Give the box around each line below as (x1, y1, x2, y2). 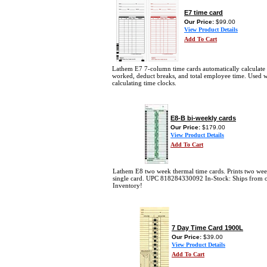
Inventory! (113, 182, 142, 189)
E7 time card (184, 9, 223, 16)
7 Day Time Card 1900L (172, 224, 243, 231)
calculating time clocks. (112, 79, 176, 86)
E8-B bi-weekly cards (170, 114, 236, 122)
